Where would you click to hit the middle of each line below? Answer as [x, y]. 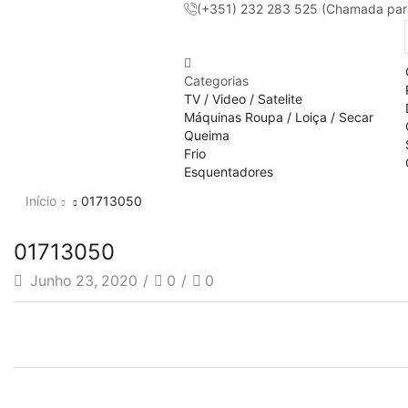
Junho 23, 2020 [82, 280]
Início [41, 200]
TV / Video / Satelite [243, 98]
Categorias [216, 80]
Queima [207, 135]
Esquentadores [229, 171]
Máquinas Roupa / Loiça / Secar [279, 117]
